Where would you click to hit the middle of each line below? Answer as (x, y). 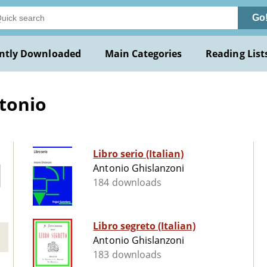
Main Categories (143, 54)
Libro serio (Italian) (139, 154)
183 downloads (127, 255)
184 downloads (127, 183)
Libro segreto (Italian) (145, 226)
